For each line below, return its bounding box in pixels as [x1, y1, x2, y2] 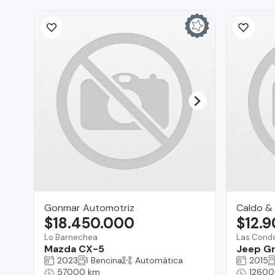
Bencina [91, 254, 122, 266]
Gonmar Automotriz [44, 201, 134, 214]
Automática [135, 254, 183, 266]
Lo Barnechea [44, 231, 98, 242]
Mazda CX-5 [44, 242, 104, 255]
